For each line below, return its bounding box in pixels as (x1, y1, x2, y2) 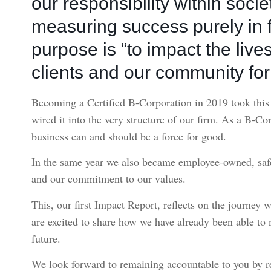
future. (31, 230, 60, 246)
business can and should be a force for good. (31, 129, 226, 144)
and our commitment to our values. (31, 171, 186, 186)
